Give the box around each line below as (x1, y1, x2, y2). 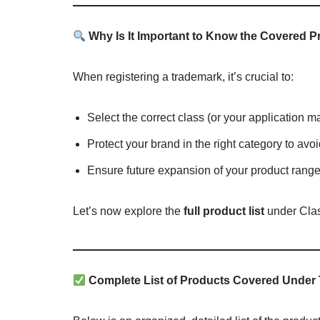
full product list (184, 205, 264, 218)
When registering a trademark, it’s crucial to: (73, 71, 294, 84)
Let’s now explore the (73, 205, 184, 218)
